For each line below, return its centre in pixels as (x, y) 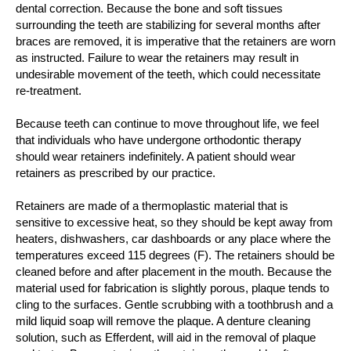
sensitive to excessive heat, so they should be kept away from (174, 222)
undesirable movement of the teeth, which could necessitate (168, 74)
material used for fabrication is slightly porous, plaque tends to (172, 288)
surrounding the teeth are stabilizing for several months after (168, 25)
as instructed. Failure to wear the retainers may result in (157, 58)
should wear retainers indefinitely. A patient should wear (156, 156)
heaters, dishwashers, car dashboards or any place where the (173, 239)
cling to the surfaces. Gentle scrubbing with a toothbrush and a (174, 304)
